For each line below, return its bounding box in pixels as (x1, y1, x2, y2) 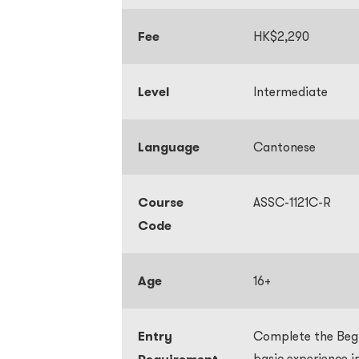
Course (138, 194, 184, 211)
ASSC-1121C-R (253, 194, 331, 210)
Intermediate (253, 83, 328, 99)
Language (138, 139, 200, 155)
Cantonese (253, 139, 319, 155)
